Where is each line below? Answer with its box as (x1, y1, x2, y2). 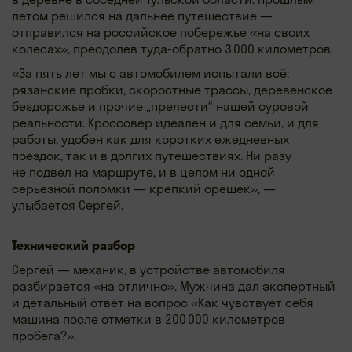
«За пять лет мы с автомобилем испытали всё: (12, 64, 289, 81)
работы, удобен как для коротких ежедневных (12, 130, 289, 147)
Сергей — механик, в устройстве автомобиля (12, 261, 285, 277)
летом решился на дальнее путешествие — (12, 7, 273, 24)
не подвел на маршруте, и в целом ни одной (12, 163, 275, 180)
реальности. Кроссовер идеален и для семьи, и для (12, 114, 319, 130)
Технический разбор (12, 236, 135, 253)
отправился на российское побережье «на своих (12, 24, 310, 40)
